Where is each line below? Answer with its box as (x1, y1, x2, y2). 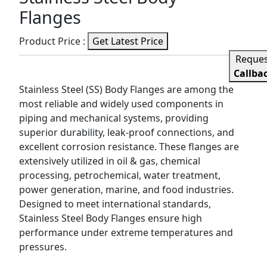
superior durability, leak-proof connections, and (19, 126, 234, 139)
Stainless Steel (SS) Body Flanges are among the (19, 83, 234, 96)
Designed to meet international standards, (19, 197, 211, 210)
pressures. (19, 240, 67, 253)
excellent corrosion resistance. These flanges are (19, 140, 239, 153)
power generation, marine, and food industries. (19, 183, 234, 196)
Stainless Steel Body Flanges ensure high (19, 212, 202, 225)
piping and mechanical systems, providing (19, 111, 209, 125)
